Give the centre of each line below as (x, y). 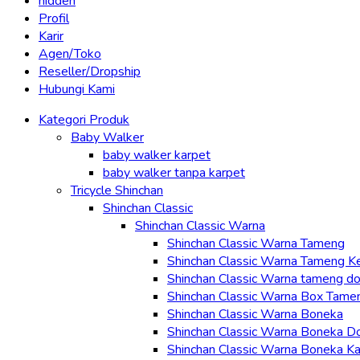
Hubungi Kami (77, 89)
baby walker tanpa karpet (174, 173)
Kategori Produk (84, 120)
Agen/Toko (70, 54)
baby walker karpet (157, 155)
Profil (54, 18)
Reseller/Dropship (90, 72)
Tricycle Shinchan (117, 190)
